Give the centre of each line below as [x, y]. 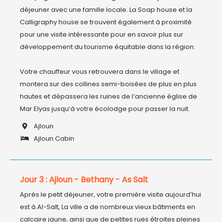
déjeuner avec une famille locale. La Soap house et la [106, 10]
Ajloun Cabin [53, 139]
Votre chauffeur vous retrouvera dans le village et [100, 72]
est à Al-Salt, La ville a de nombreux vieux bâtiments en [108, 207]
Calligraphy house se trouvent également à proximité [106, 22]
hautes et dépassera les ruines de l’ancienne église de [109, 96]
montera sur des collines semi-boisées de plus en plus [108, 84]
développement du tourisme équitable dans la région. [108, 47]
